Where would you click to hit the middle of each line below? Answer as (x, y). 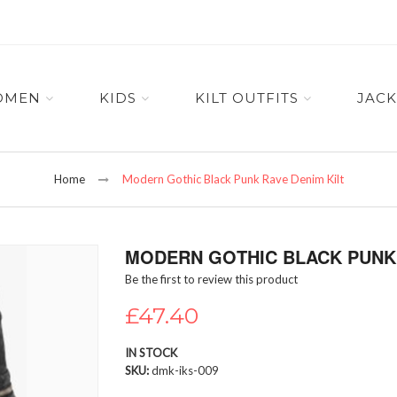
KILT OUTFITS (246, 98)
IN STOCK (151, 353)
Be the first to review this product (211, 280)
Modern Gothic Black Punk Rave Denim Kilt (233, 179)
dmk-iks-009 (185, 371)
